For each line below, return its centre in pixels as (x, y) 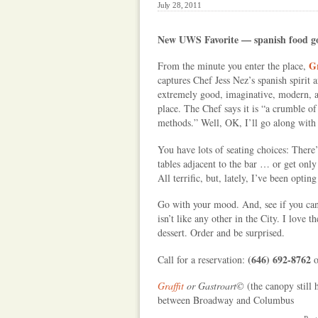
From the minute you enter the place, (233, 66)
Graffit (171, 286)
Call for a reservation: (203, 259)
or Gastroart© (215, 286)
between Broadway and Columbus (226, 300)
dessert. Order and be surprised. (221, 232)
